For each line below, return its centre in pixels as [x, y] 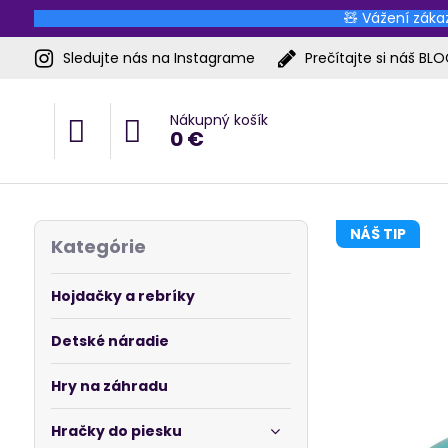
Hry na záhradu [109, 386]
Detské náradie [109, 341]
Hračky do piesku [116, 431]
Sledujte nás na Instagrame [158, 57]
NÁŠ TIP [378, 234]
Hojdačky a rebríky [122, 296]
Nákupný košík [218, 120]
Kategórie [98, 246]
